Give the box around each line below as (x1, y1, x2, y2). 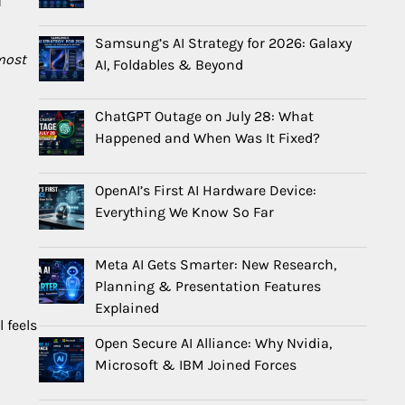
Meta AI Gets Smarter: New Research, (95, 256, 336, 274)
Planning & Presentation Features (95, 278, 321, 296)
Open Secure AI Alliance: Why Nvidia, (95, 334, 332, 353)
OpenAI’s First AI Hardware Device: (95, 182, 316, 200)
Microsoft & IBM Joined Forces (95, 356, 297, 374)
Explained (95, 299, 159, 317)
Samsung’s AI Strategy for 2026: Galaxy (95, 33, 352, 52)
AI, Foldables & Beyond (95, 55, 243, 73)
